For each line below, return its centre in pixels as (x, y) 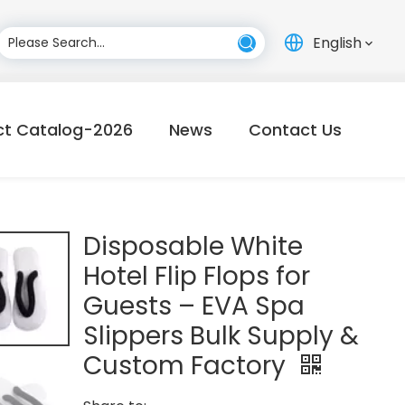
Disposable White (193, 246)
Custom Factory (187, 366)
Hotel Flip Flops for (196, 276)
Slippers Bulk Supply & (221, 336)
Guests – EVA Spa (193, 306)
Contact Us (295, 130)
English (337, 43)
